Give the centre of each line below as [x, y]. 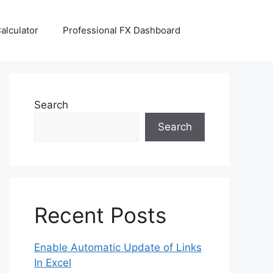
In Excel [53, 263]
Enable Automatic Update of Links [118, 247]
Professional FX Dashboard [122, 30]
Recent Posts [100, 215]
